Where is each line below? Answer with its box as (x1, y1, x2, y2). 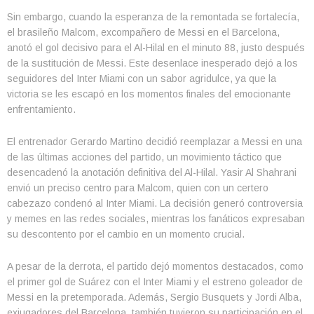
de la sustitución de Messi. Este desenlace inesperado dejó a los (7, 57, 298, 69)
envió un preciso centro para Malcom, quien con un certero (7, 182, 268, 193)
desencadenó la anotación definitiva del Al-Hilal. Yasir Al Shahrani (7, 166, 296, 178)
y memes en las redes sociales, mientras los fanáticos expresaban (7, 212, 305, 224)
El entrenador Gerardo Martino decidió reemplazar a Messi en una (7, 135, 302, 147)
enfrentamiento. (7, 103, 76, 115)
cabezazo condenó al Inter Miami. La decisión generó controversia (7, 197, 303, 209)
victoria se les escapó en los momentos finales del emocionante (7, 88, 291, 100)
